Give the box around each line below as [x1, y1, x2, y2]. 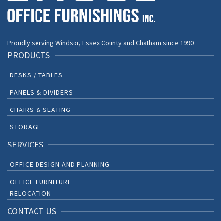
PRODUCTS [7, 49, 50, 61]
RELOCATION [10, 189, 51, 198]
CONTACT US [7, 205, 56, 217]
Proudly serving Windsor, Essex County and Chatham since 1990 [7, 38, 194, 48]
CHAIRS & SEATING [10, 105, 71, 114]
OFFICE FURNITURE [10, 177, 72, 186]
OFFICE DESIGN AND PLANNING [10, 160, 110, 169]
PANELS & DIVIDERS [10, 88, 73, 97]
